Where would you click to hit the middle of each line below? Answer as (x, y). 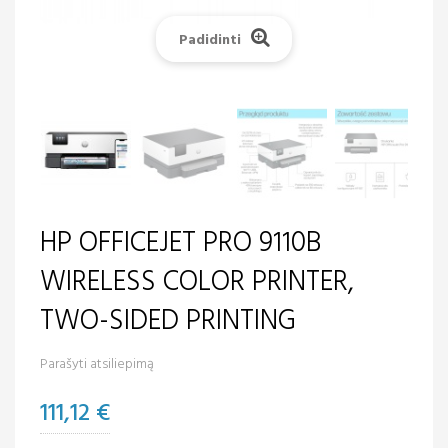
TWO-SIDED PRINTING (168, 321)
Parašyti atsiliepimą (97, 364)
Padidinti (209, 40)
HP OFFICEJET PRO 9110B (180, 243)
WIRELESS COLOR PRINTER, (197, 282)
